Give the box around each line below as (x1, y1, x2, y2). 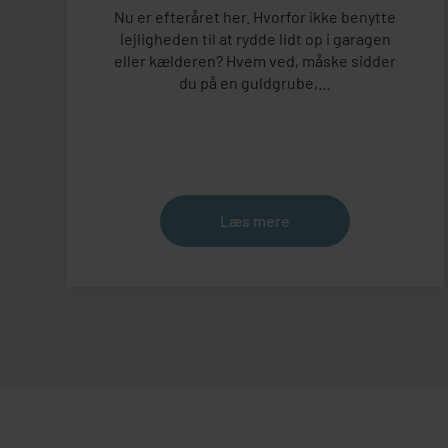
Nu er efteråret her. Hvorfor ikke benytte (114, 7, 397, 27)
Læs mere (220, 211, 291, 230)
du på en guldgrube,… (179, 73, 332, 93)
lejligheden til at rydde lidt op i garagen (119, 29, 391, 49)
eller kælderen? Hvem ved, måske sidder (114, 51, 397, 71)
